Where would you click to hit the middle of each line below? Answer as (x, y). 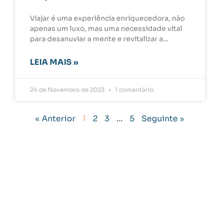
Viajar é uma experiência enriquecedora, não (108, 18)
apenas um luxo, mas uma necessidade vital (106, 29)
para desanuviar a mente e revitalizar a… (99, 39)
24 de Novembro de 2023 (68, 90)
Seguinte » (163, 119)
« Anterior (56, 119)
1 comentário (134, 90)
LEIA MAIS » (54, 62)
